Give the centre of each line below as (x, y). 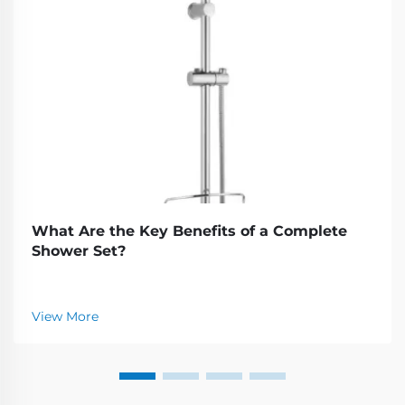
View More (65, 316)
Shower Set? (79, 251)
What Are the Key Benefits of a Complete (189, 231)
